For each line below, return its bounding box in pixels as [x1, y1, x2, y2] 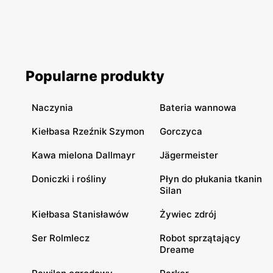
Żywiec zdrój [160, 208, 216, 220]
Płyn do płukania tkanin [160, 173, 262, 185]
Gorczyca [160, 126, 202, 137]
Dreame [160, 244, 194, 255]
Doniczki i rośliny [32, 173, 107, 185]
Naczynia [32, 102, 73, 113]
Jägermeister [160, 149, 218, 161]
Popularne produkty [26, 68, 165, 85]
